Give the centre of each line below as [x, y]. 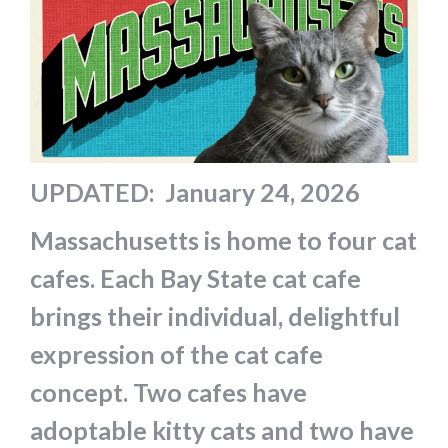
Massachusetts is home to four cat [223, 239]
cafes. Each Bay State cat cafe [195, 277]
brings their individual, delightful [215, 315]
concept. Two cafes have [171, 391]
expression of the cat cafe [176, 353]
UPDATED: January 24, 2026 [195, 191]
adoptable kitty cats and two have [222, 429]
